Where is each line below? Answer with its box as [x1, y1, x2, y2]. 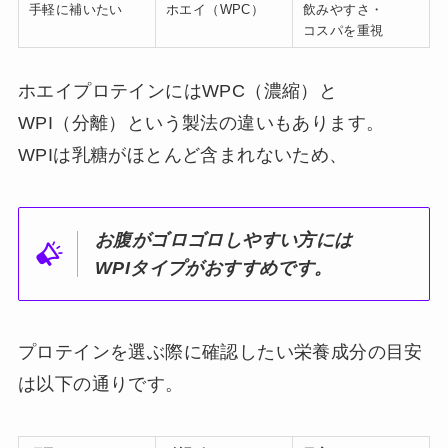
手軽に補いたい [28, 2, 123, 18]
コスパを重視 [302, 23, 384, 39]
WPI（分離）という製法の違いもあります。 [17, 112, 385, 133]
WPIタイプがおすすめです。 [95, 257, 333, 278]
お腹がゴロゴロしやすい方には [95, 229, 353, 250]
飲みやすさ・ [302, 2, 384, 18]
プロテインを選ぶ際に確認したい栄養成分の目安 [17, 342, 423, 363]
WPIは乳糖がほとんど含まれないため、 [17, 144, 348, 165]
